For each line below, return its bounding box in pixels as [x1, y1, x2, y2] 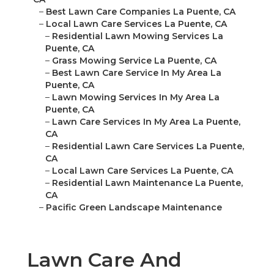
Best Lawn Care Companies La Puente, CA [46, 6, 235, 18]
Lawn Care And [27, 248, 182, 272]
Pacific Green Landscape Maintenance [46, 202, 222, 213]
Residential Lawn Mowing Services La [52, 31, 223, 42]
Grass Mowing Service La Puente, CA [52, 55, 217, 67]
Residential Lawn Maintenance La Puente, [52, 177, 243, 189]
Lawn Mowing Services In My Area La [52, 92, 220, 103]
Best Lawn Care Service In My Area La [52, 67, 221, 79]
